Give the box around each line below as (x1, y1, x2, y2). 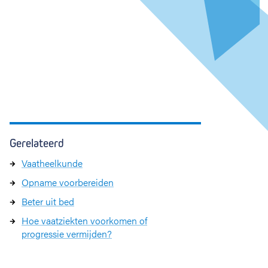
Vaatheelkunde (22, 156, 83, 170)
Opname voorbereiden (22, 175, 114, 189)
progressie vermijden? (22, 227, 112, 240)
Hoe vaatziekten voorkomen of (22, 214, 147, 227)
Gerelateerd (10, 136, 64, 150)
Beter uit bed (22, 194, 74, 208)
